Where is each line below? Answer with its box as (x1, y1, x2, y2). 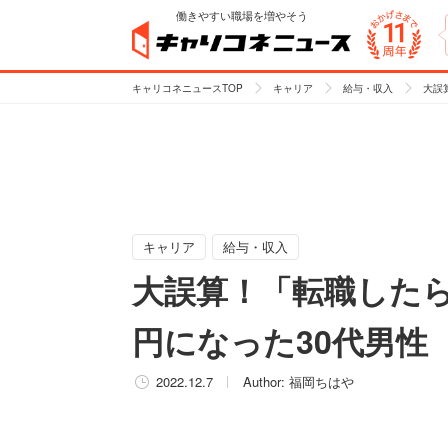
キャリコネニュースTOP (132, 81, 243, 95)
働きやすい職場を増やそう (176, 7, 308, 24)
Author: (243, 372, 289, 391)
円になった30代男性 (132, 318, 428, 364)
